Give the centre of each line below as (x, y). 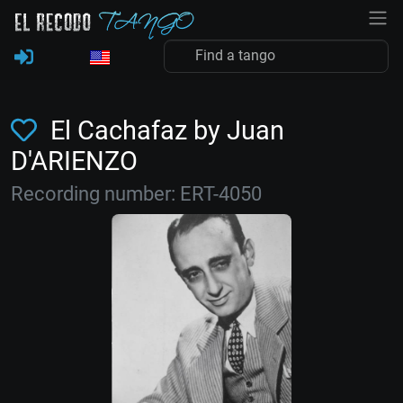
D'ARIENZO (74, 161)
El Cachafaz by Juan (164, 130)
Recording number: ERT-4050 (136, 194)
